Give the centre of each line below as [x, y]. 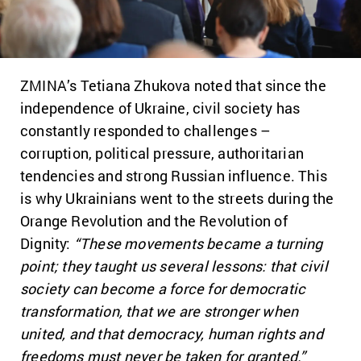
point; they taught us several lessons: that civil [174, 266]
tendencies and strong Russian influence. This [174, 176]
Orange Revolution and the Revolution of [154, 221]
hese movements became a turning [206, 244]
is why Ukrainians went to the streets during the [177, 199]
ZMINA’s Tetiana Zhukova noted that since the [173, 86]
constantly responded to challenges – [145, 131]
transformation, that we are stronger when [160, 311]
